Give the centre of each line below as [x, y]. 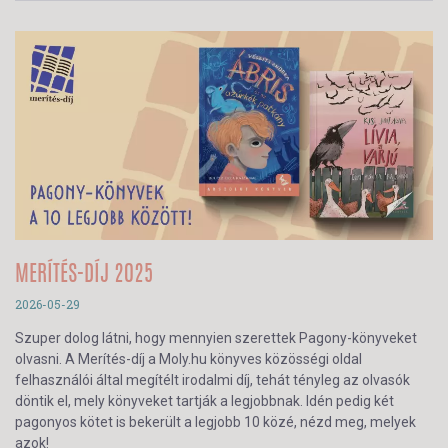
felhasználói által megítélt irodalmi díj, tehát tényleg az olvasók [212, 379]
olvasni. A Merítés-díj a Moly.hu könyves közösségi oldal [188, 358]
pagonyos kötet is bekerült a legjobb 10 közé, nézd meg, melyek [215, 421]
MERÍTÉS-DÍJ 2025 [84, 274]
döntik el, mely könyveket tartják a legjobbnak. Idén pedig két [204, 400]
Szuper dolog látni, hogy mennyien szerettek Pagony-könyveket [216, 337]
